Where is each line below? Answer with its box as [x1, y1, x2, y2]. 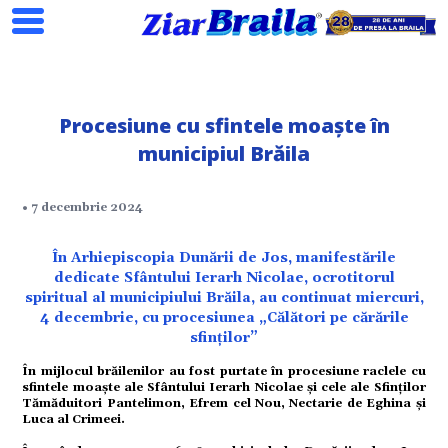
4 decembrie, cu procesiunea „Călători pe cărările [39, 309, 409, 327]
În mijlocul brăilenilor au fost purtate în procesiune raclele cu [22, 364, 426, 379]
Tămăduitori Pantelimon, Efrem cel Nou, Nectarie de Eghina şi [22, 396, 426, 411]
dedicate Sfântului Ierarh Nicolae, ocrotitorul [53, 269, 395, 287]
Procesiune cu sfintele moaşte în [58, 112, 390, 139]
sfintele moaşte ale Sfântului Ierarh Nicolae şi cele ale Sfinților [22, 380, 426, 395]
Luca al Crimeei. [22, 412, 126, 427]
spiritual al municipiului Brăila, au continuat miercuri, [24, 289, 424, 307]
